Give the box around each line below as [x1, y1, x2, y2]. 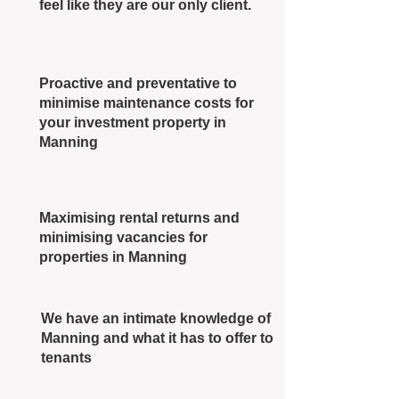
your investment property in [39, 115, 226, 130]
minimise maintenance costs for [39, 95, 254, 110]
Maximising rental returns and [39, 210, 240, 225]
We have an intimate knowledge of [41, 311, 271, 326]
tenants [41, 350, 92, 365]
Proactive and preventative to [39, 76, 237, 91]
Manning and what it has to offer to [41, 330, 273, 346]
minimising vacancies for [39, 230, 208, 245]
